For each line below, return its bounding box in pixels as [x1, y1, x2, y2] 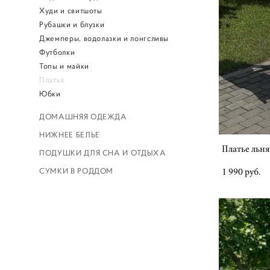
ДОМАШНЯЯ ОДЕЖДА [39, 111, 127, 122]
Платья [39, 75, 64, 86]
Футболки [39, 47, 75, 58]
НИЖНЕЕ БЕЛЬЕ [39, 130, 100, 140]
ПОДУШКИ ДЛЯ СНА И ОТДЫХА [39, 148, 166, 159]
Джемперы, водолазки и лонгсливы [39, 33, 169, 44]
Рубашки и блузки [39, 19, 105, 30]
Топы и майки [39, 61, 89, 72]
